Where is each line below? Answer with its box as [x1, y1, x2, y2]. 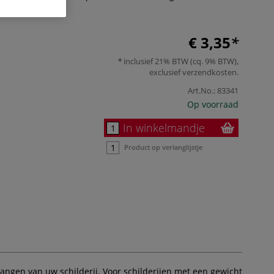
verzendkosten [182, 66, 237, 78]
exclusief [149, 66, 182, 78]
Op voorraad [187, 98, 239, 110]
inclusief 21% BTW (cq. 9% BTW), [122, 55, 239, 67]
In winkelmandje [123, 120, 205, 135]
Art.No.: [188, 84, 215, 96]
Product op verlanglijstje [124, 142, 202, 152]
